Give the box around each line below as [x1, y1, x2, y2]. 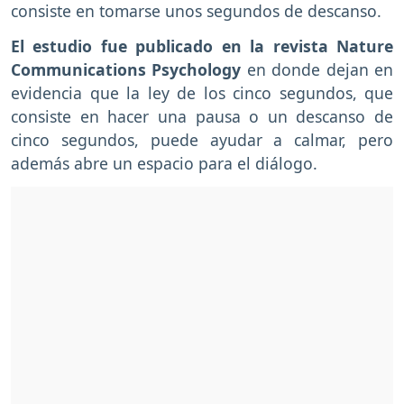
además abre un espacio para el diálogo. [11, 152, 322, 175]
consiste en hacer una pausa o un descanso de [11, 106, 393, 128]
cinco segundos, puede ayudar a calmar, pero [11, 129, 393, 151]
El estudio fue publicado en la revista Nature [11, 35, 393, 58]
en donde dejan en [241, 59, 394, 81]
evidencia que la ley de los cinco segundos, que [11, 82, 393, 105]
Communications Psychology [11, 59, 242, 81]
